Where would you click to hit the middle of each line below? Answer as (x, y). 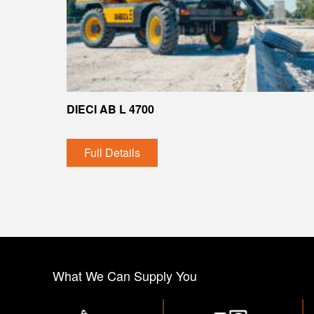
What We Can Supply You (125, 275)
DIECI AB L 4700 (110, 109)
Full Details (112, 152)
